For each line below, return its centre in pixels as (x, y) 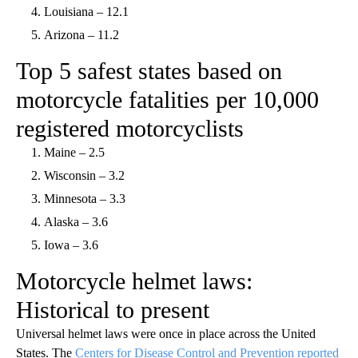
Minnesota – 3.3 (85, 199)
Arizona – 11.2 (82, 35)
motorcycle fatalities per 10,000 (167, 100)
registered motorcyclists (130, 129)
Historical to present (113, 310)
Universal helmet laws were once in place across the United (166, 334)
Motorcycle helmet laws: (134, 281)
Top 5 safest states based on (149, 71)
